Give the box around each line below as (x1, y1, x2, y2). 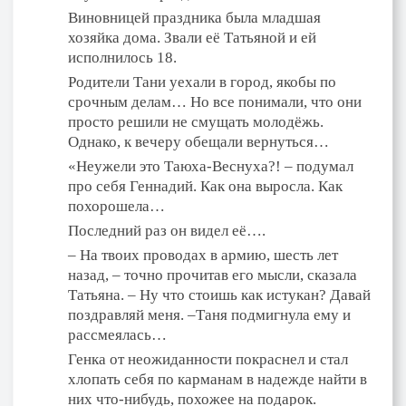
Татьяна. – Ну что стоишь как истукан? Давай (68, 285, 371, 304)
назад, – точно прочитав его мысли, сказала (68, 266, 357, 284)
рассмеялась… (68, 325, 167, 343)
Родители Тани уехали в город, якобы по (68, 72, 336, 91)
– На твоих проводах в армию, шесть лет (68, 246, 338, 264)
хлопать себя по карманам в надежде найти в (68, 370, 367, 388)
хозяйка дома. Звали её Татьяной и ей (68, 28, 316, 46)
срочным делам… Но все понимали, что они (68, 92, 362, 111)
